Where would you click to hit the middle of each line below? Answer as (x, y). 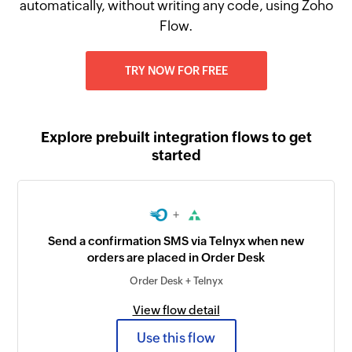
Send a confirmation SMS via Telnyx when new (176, 241)
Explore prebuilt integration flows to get (176, 137)
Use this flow (176, 337)
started (176, 155)
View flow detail (176, 310)
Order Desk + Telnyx (176, 281)
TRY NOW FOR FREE (176, 71)
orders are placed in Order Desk (176, 258)
